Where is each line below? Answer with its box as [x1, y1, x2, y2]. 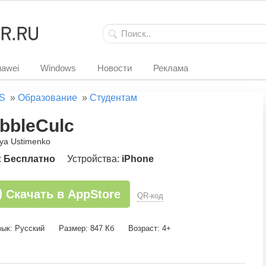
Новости [97, 63, 132, 73]
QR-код [137, 191, 163, 200]
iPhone [122, 154, 154, 164]
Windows [40, 63, 76, 73]
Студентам [90, 93, 137, 103]
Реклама [153, 63, 188, 73]
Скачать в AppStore [6, 188, 121, 201]
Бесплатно [4, 154, 55, 164]
